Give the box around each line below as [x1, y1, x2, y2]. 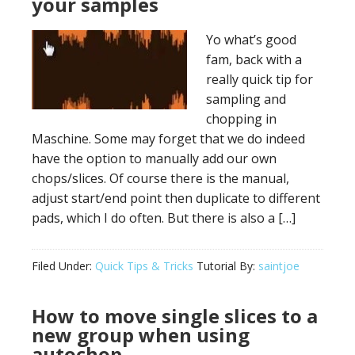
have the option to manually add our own [32, 150, 277, 167]
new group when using [32, 322, 250, 348]
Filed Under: [32, 258, 95, 273]
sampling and [206, 90, 286, 108]
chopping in [206, 110, 277, 128]
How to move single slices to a [32, 303, 318, 329]
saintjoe [258, 258, 300, 273]
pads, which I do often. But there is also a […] [32, 209, 296, 227]
